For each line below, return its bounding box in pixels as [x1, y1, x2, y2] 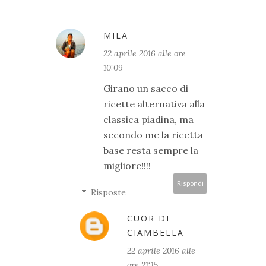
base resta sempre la [103, 144, 198, 157]
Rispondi [176, 179, 204, 188]
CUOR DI [127, 213, 170, 224]
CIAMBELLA [127, 227, 184, 239]
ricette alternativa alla [103, 98, 205, 110]
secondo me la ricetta [103, 129, 203, 141]
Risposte [91, 187, 126, 198]
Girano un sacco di [103, 83, 188, 95]
